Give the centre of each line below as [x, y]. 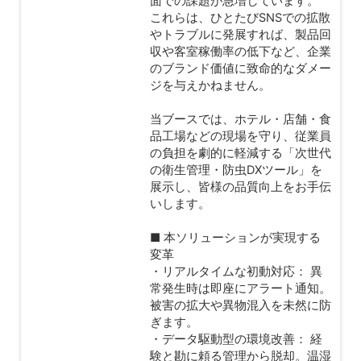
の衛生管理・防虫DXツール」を [236, 170]
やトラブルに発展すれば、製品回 [241, 34]
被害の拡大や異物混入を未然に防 [241, 305]
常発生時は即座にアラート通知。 [241, 288]
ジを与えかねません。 [210, 85]
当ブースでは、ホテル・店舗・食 [241, 119]
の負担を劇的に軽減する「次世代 [241, 153]
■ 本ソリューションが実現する [235, 237]
